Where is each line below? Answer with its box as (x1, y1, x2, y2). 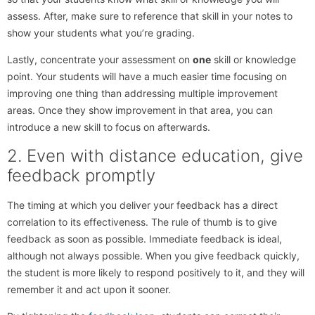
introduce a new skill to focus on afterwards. (7, 121, 210, 134)
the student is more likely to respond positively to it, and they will (7, 266, 304, 278)
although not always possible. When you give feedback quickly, (7, 249, 300, 262)
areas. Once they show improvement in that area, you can (7, 104, 273, 117)
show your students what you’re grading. (7, 26, 195, 39)
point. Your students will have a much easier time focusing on (7, 70, 287, 83)
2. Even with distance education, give (7, 145, 303, 166)
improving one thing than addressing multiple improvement (7, 87, 278, 100)
